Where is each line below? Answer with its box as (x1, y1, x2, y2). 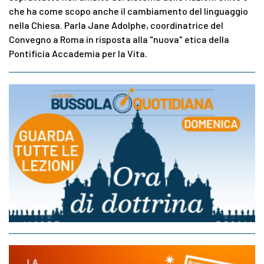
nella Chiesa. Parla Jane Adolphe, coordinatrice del (9, 19, 223, 31)
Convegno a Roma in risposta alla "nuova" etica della (9, 34, 229, 45)
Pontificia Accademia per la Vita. (9, 48, 147, 60)
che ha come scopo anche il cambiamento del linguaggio (9, 5, 248, 17)
